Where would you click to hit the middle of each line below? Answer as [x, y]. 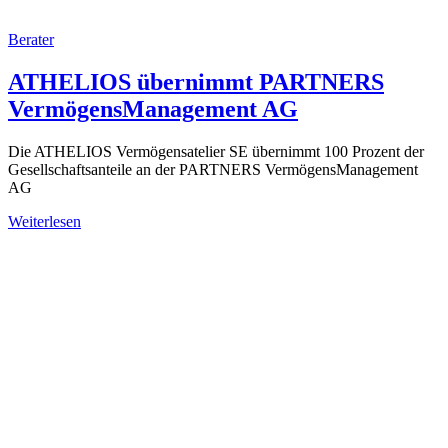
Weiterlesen [44, 221]
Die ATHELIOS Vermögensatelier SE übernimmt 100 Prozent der [216, 151]
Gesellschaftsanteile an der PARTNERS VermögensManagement [213, 169]
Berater [31, 40]
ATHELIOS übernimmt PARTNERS [196, 81]
